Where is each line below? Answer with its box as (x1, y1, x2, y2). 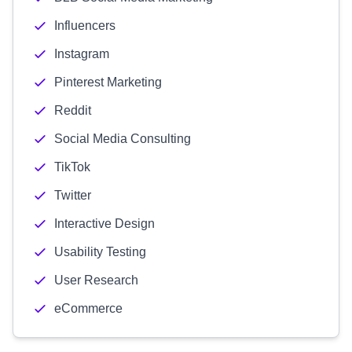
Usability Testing (54, 245, 146, 258)
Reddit (54, 104, 91, 117)
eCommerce (54, 302, 123, 315)
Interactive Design (54, 217, 155, 230)
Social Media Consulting (54, 132, 191, 145)
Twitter (54, 189, 91, 202)
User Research (54, 273, 138, 287)
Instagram (54, 47, 109, 60)
